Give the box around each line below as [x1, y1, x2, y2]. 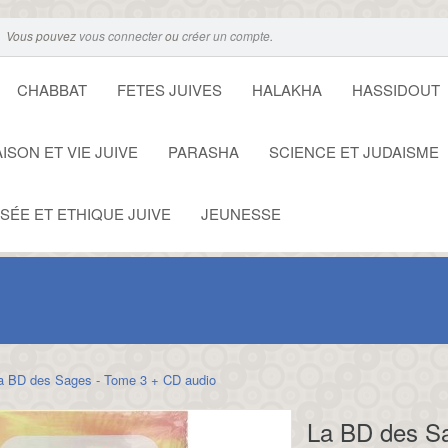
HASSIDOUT [352, 79, 440, 100]
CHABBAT [17, 79, 87, 100]
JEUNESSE [201, 203, 281, 224]
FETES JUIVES [117, 79, 222, 100]
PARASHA [168, 141, 239, 162]
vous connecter [79, 27, 162, 44]
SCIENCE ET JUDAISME [269, 141, 439, 162]
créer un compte [182, 27, 270, 44]
